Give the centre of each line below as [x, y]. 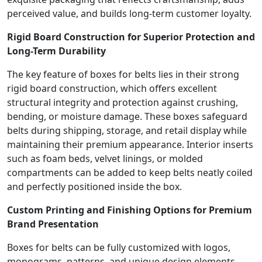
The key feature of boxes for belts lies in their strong [123, 74]
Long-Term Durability [56, 51]
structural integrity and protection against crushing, [123, 102]
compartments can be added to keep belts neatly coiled [130, 172]
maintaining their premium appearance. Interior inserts [130, 144]
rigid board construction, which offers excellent [112, 88]
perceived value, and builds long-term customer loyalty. [129, 13]
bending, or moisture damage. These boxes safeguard [127, 116]
